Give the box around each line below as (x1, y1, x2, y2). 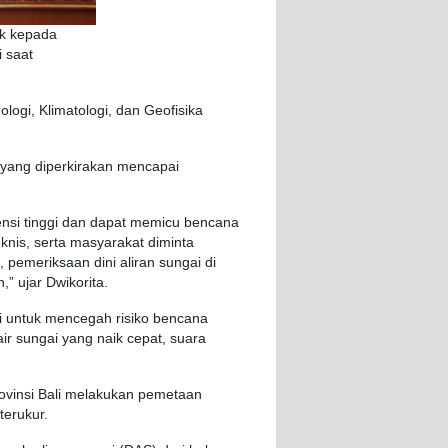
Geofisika (144, 103, 203, 119)
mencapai (117, 159, 179, 175)
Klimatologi (39, 103, 108, 119)
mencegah (45, 311, 112, 327)
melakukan (65, 387, 134, 403)
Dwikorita (46, 275, 104, 291)
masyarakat (70, 235, 144, 251)
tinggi (24, 215, 58, 231)
